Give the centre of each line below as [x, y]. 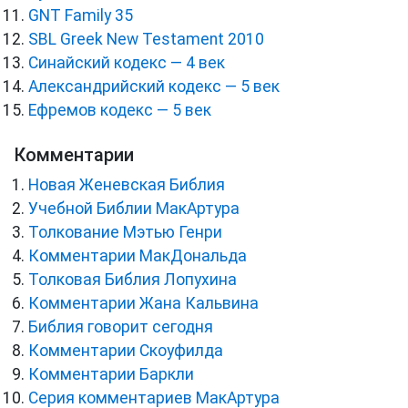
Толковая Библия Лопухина [133, 280]
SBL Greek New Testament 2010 [146, 40]
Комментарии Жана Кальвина [143, 304]
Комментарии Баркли [111, 375]
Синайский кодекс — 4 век [127, 63]
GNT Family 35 [81, 16]
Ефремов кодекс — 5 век [120, 111]
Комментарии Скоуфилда [126, 351]
